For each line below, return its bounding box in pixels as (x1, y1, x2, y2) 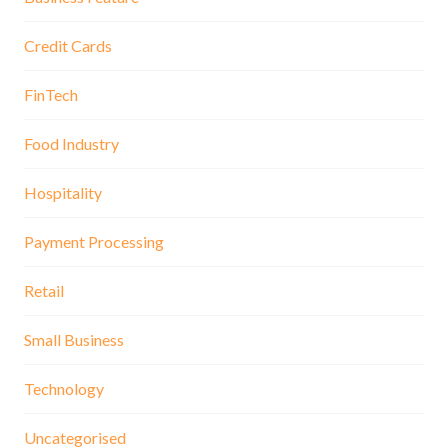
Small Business (24, 329, 124, 349)
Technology (24, 378, 104, 398)
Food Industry (24, 133, 119, 153)
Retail (24, 280, 64, 300)
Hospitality (24, 182, 102, 202)
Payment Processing (24, 231, 164, 251)
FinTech (24, 84, 78, 104)
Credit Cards (24, 35, 112, 55)
